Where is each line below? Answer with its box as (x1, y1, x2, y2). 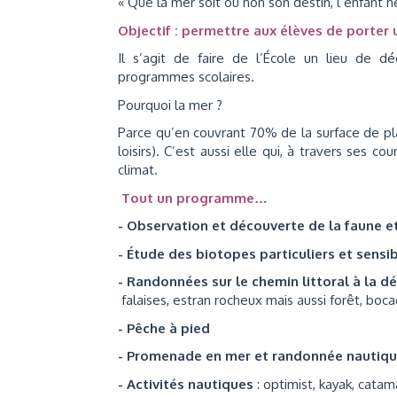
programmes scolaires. (118, 68, 254, 85)
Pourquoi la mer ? (118, 96, 222, 113)
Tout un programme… (121, 189, 268, 206)
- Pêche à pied (118, 319, 210, 337)
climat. (118, 161, 158, 178)
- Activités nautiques (118, 375, 257, 393)
